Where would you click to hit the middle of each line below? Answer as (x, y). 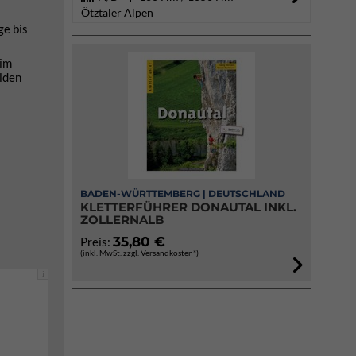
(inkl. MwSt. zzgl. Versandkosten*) (139, 253)
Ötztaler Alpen (117, 12)
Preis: (97, 242)
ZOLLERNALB (122, 220)
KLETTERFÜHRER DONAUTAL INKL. (188, 207)
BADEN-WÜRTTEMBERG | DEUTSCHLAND (183, 193)
